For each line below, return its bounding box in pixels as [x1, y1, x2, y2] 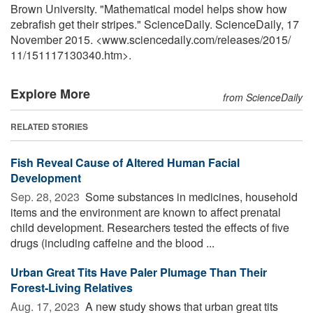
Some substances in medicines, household [82, 188, 298, 205]
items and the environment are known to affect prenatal [10, 203, 281, 220]
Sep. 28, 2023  [10, 188, 82, 205]
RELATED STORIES [10, 119, 88, 133]
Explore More [10, 84, 90, 103]
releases [217, 31, 260, 48]
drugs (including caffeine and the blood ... [10, 234, 214, 251]
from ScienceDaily [223, 89, 303, 104]
